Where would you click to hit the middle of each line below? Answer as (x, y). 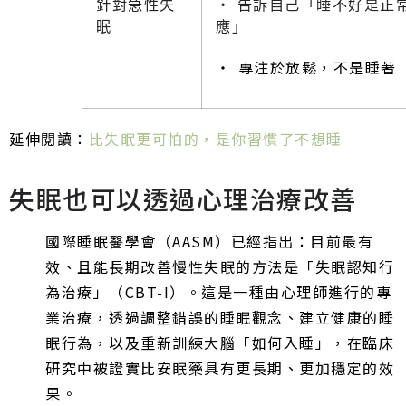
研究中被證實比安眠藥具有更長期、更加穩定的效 (220, 368)
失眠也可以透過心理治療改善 (183, 198)
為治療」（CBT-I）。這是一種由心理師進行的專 (218, 292)
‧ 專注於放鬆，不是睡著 (306, 67)
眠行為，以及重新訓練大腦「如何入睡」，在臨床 (220, 343)
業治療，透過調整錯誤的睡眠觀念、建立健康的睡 (220, 318)
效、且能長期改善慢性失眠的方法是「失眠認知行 (220, 267)
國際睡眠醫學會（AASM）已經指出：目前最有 (209, 242)
